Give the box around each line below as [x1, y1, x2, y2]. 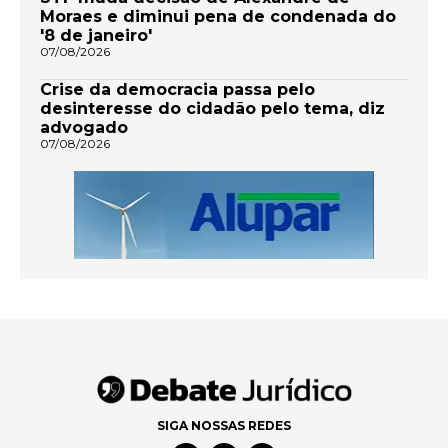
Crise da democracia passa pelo [40, 80, 315, 100]
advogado [40, 118, 128, 138]
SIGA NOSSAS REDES [157, 417, 291, 433]
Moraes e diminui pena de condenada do [40, 7, 396, 27]
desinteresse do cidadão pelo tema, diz [40, 99, 385, 119]
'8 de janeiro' [40, 26, 157, 46]
